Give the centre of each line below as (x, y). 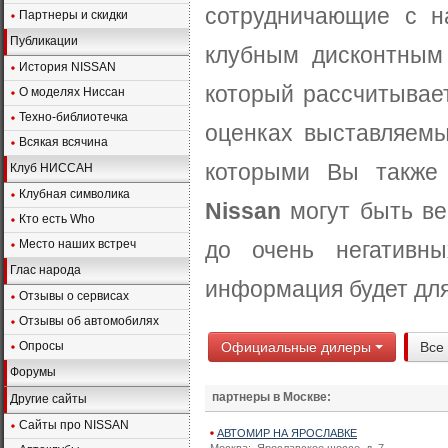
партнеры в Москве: (271, 397)
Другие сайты (48, 399)
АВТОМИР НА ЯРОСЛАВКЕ (287, 433)
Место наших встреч (77, 244)
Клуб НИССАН (51, 168)
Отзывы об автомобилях (89, 321)
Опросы (41, 346)
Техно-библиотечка (73, 117)
